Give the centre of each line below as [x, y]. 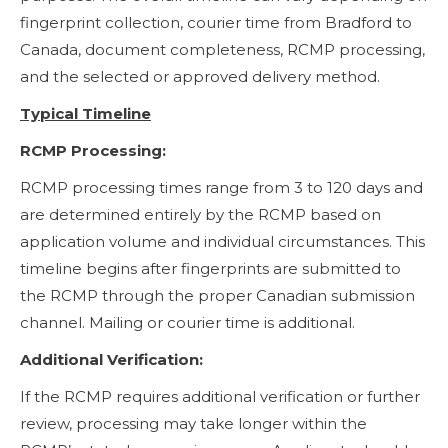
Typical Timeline [85, 113]
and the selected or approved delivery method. [200, 76]
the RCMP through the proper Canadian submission [217, 295]
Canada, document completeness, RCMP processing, [222, 49]
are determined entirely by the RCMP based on [200, 214]
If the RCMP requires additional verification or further [220, 396]
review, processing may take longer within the [193, 423]
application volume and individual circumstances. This [222, 241]
